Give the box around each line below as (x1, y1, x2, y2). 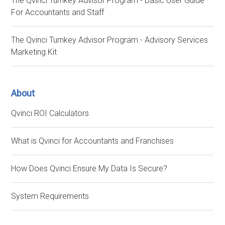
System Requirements (11, 191, 89, 201)
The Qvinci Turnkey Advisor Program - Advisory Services (11, 35, 208, 45)
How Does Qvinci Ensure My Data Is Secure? (11, 164, 168, 173)
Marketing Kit (11, 47, 57, 57)
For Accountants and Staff (11, 8, 104, 17)
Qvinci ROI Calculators (11, 108, 89, 118)
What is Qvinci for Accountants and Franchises (11, 136, 174, 146)
